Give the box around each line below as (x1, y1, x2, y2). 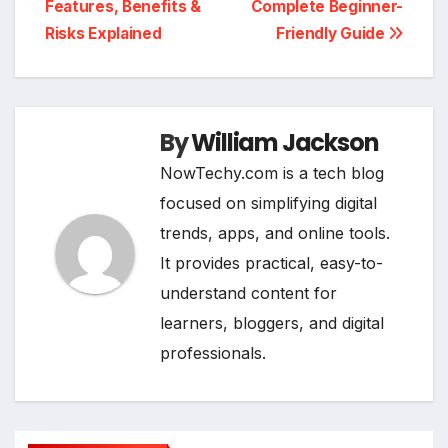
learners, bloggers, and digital (160, 313, 384, 334)
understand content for (160, 283, 337, 304)
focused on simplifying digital (160, 193, 377, 214)
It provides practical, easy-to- (160, 253, 383, 274)
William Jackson (191, 126, 379, 160)
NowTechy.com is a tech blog (160, 163, 384, 184)
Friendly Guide (275, 24, 389, 44)
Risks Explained (45, 24, 162, 44)
